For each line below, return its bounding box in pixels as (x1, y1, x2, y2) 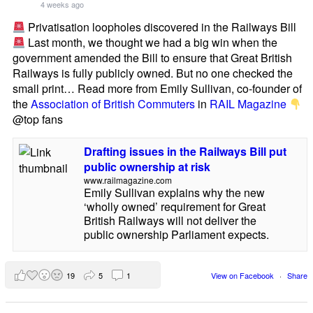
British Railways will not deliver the (83, 212, 256, 229)
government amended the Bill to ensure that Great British (13, 50, 292, 66)
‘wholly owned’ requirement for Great (83, 198, 265, 215)
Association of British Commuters (31, 96, 195, 112)
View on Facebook (211, 269, 276, 281)
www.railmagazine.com (83, 174, 172, 187)
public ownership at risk (83, 159, 210, 175)
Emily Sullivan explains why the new (83, 184, 265, 201)
